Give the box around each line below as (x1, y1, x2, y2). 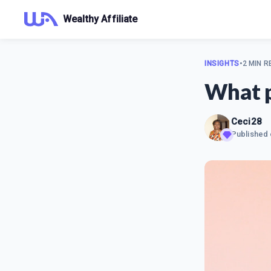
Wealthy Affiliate (63, 13, 138, 25)
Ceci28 (231, 116, 262, 127)
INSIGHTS (204, 59, 240, 68)
